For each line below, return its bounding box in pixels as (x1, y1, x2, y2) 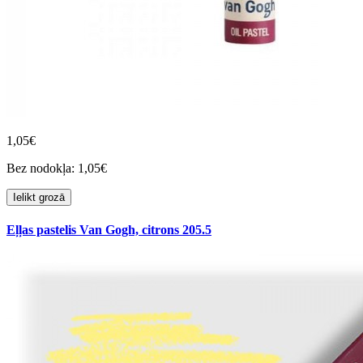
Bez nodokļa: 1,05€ (6, 160, 107, 175)
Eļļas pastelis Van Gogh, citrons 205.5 (6, 222, 211, 237)
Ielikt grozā (13, 190, 65, 203)
